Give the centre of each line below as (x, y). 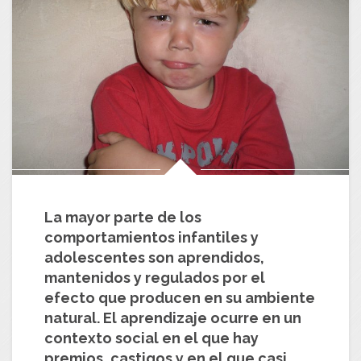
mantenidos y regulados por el (155, 277)
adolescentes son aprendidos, (154, 257)
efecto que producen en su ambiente (180, 297)
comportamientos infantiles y (151, 237)
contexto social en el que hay (151, 338)
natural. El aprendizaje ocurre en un (173, 317)
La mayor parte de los (123, 217)
